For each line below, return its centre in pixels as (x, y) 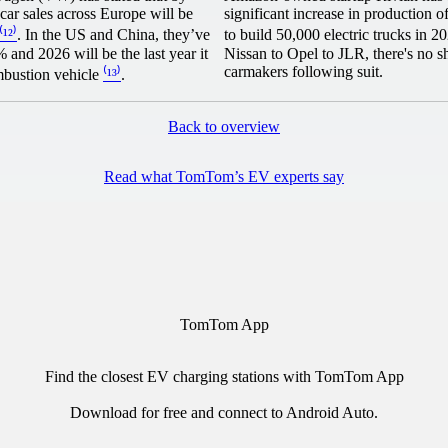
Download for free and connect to (178, 412)
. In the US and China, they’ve (113, 34)
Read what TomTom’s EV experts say (224, 176)
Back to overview (224, 126)
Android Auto (330, 412)
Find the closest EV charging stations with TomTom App (224, 376)
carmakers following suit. (305, 71)
